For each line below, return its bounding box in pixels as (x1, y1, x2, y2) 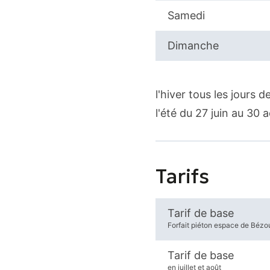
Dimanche (167, 39, 219, 52)
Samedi (167, 9, 205, 22)
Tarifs (155, 163, 209, 189)
